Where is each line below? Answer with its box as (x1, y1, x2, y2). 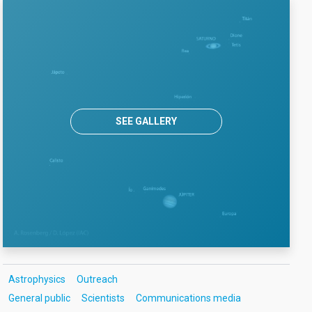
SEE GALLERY (116, 115, 178, 127)
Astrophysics (8, 274, 65, 286)
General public (8, 292, 70, 304)
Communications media (135, 292, 241, 304)
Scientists (81, 292, 125, 304)
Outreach (76, 274, 118, 286)
